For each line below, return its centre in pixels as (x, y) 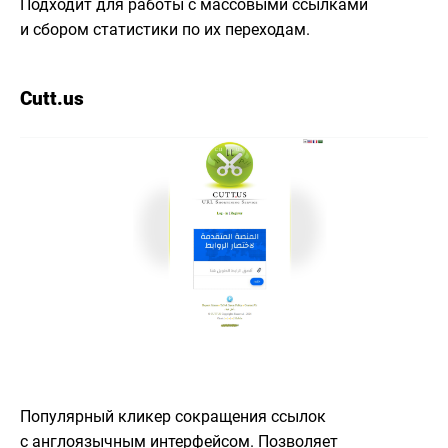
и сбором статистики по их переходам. (165, 29)
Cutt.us (52, 98)
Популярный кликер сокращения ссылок (173, 417)
